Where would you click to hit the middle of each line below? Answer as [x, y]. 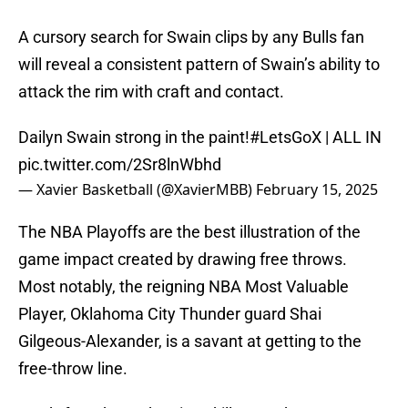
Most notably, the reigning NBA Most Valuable [184, 287]
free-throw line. [75, 369]
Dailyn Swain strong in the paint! [134, 138]
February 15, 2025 [317, 190]
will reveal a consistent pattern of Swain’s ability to [199, 65]
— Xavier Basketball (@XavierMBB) [137, 190]
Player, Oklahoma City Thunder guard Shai [170, 314]
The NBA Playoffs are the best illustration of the [189, 232]
